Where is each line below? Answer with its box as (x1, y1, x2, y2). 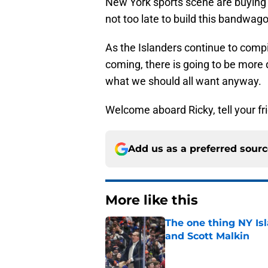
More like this (105, 192, 198, 209)
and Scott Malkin (165, 230, 249, 242)
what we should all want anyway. (105, 75, 261, 88)
